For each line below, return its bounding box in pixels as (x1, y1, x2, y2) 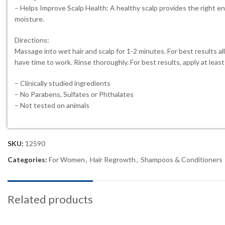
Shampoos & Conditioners (141, 155, 222, 164)
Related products (8, 192, 93, 206)
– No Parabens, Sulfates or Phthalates (15, 90, 134, 98)
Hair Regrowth (90, 155, 136, 164)
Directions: (15, 36, 49, 44)
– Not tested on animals (15, 101, 89, 109)
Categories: (8, 155, 47, 164)
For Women (49, 155, 85, 164)
